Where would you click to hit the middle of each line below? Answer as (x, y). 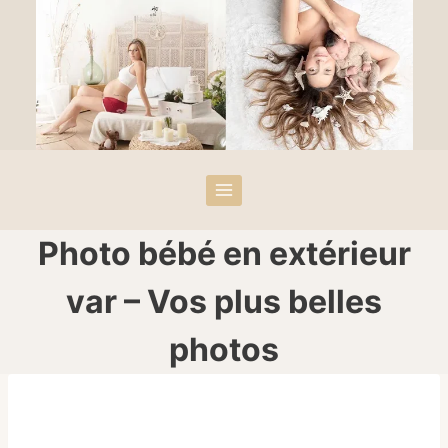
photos (224, 350)
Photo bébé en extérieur (224, 254)
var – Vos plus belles (224, 302)
